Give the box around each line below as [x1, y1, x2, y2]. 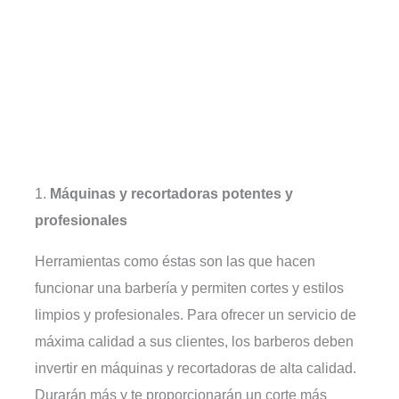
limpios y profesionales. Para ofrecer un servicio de [35, 305, 357, 322]
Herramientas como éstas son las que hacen [35, 252, 316, 269]
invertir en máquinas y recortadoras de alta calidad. [35, 359, 357, 376]
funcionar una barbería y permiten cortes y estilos [35, 279, 345, 296]
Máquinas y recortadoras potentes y [50, 184, 294, 201]
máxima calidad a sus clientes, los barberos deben [35, 332, 354, 349]
